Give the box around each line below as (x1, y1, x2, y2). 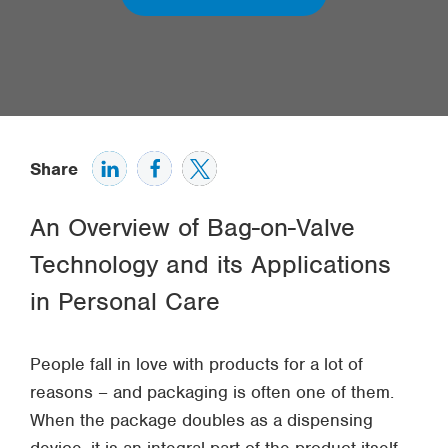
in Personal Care (30, 285, 220, 317)
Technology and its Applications (30, 248, 391, 280)
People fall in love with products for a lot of (30, 353, 363, 375)
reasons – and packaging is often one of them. (30, 381, 394, 403)
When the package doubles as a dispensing (30, 409, 373, 431)
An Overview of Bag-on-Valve (30, 211, 355, 243)
